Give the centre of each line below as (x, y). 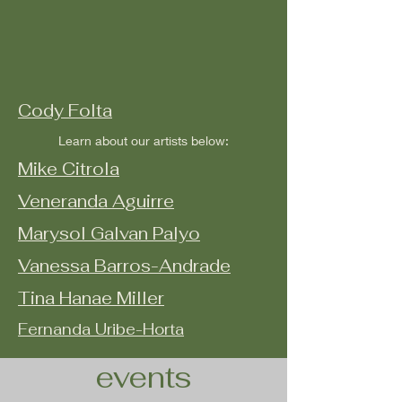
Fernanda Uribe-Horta (101, 329)
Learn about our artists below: (144, 140)
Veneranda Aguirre (96, 201)
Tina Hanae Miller (91, 298)
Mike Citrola (69, 169)
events (144, 377)
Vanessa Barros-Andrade (124, 266)
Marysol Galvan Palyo (109, 234)
